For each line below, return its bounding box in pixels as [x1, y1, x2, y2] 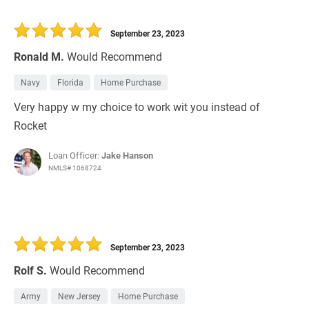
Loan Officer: [48, 149, 101, 162]
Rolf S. [14, 263, 47, 278]
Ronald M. [14, 49, 64, 64]
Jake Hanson [101, 149, 153, 162]
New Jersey [58, 290, 101, 302]
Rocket [14, 118, 47, 133]
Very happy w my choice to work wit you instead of [14, 99, 260, 114]
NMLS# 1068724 [48, 163, 101, 173]
